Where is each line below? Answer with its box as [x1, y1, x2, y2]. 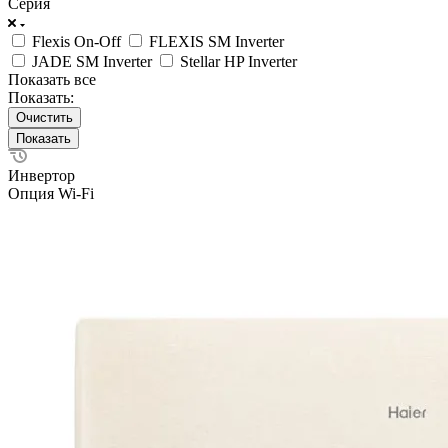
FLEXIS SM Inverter [149, 32, 284, 50]
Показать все [8, 70, 96, 88]
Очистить [16, 109, 73, 125]
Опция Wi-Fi [8, 184, 94, 202]
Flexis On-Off [32, 32, 121, 50]
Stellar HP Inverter [180, 52, 297, 70]
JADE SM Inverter [32, 52, 152, 70]
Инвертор [8, 166, 75, 184]
